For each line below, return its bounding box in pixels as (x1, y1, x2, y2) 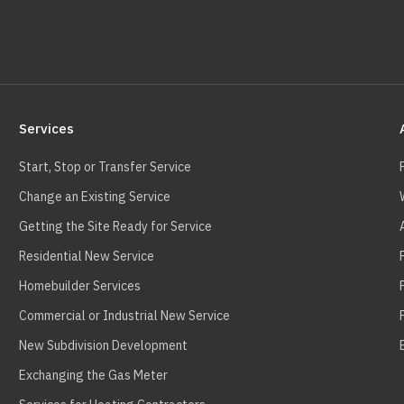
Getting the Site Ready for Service (18, 218, 212, 234)
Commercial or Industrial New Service (18, 308, 230, 324)
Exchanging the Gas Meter (18, 367, 168, 383)
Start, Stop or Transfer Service (18, 159, 191, 175)
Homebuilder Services (18, 278, 141, 294)
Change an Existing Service (18, 188, 170, 205)
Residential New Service (18, 248, 154, 264)
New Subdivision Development (18, 337, 188, 353)
